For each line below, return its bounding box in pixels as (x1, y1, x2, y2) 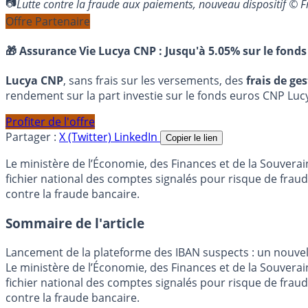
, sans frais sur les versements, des (63, 73, 246, 89)
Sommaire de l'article (5, 214, 144, 232)
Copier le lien (166, 133, 217, 144)
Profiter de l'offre (5, 114, 95, 130)
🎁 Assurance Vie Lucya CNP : (5, 43, 165, 59)
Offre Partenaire (5, 13, 90, 29)
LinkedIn (114, 129, 160, 145)
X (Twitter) (59, 129, 114, 145)
